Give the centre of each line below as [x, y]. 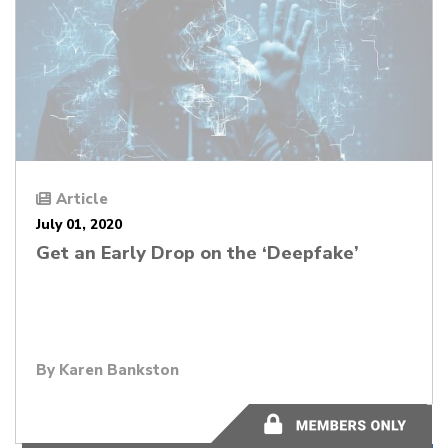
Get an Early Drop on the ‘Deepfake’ [197, 252]
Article [82, 198]
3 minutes [320, 422]
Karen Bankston [119, 369]
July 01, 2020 [79, 224]
